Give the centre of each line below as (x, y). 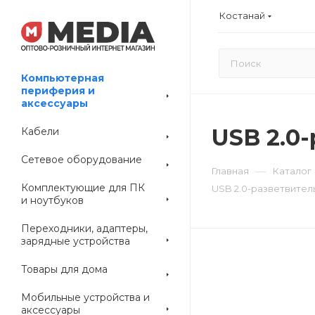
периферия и (58, 91)
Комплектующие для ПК (83, 188)
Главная (230, 171)
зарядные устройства (76, 241)
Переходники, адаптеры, (84, 229)
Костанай (242, 15)
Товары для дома (64, 269)
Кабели (40, 131)
